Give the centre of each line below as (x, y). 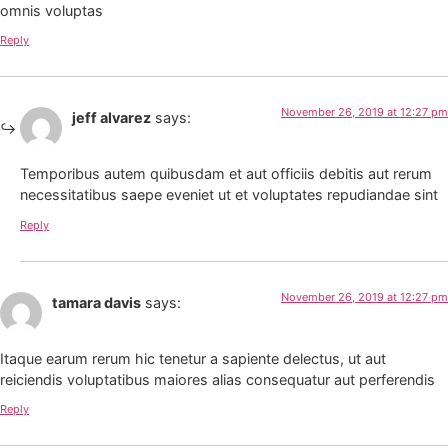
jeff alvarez (111, 117)
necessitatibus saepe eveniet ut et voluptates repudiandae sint (229, 195)
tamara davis (96, 302)
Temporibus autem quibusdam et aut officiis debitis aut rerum (226, 174)
